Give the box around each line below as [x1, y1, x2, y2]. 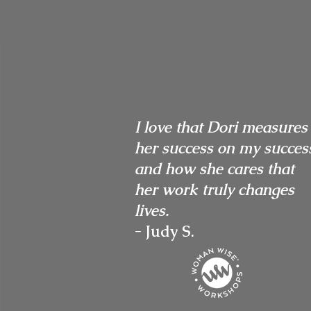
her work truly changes [134, 180, 294, 200]
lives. [134, 201, 169, 221]
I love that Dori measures [134, 117, 308, 137]
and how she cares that [134, 159, 294, 179]
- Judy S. [134, 221, 194, 242]
